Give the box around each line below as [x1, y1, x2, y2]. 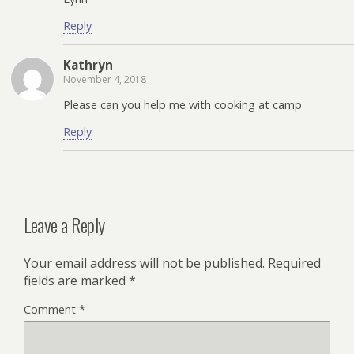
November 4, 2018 [63, 72, 146, 86]
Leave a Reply [24, 210, 105, 239]
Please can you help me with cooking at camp [63, 97, 302, 113]
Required [268, 254, 321, 272]
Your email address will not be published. [24, 254, 265, 272]
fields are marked [24, 271, 129, 289]
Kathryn [63, 56, 113, 73]
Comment [24, 301, 79, 317]
